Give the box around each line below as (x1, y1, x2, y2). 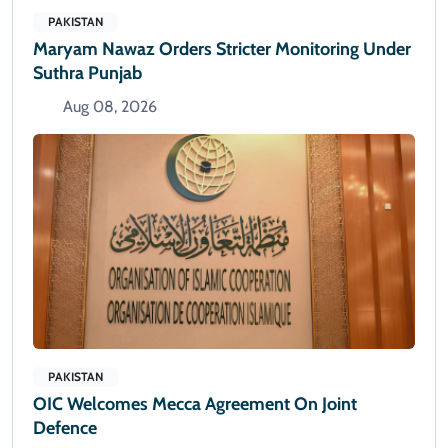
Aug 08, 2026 (63, 97, 157, 116)
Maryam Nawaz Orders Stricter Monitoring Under (33, 38, 411, 60)
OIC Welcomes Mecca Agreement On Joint (33, 392, 357, 415)
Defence (33, 416, 97, 439)
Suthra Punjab (33, 62, 142, 84)
